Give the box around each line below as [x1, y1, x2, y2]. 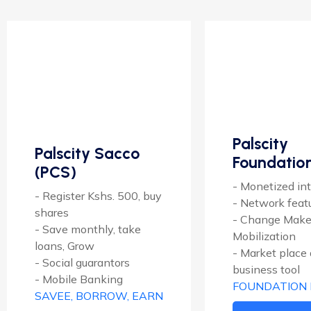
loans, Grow [35, 239, 94, 253]
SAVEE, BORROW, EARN [35, 289, 163, 303]
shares [35, 205, 69, 220]
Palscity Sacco [35, 144, 140, 164]
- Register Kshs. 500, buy [35, 189, 162, 203]
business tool [233, 262, 300, 276]
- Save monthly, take [35, 222, 141, 237]
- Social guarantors [35, 255, 130, 270]
